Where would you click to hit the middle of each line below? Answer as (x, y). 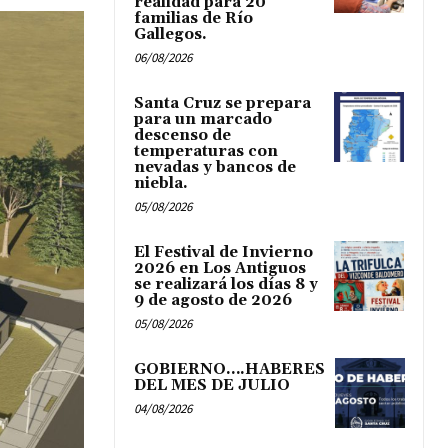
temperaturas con (206, 152)
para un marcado (203, 120)
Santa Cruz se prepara (222, 104)
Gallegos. (170, 35)
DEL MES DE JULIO (212, 386)
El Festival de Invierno (223, 253)
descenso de (182, 136)
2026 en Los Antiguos (220, 269)
